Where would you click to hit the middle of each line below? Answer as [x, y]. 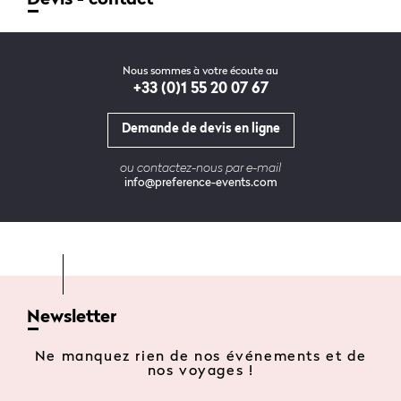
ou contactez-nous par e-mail [200, 168]
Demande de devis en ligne [200, 128]
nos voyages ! [200, 371]
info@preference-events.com [200, 183]
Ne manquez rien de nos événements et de [200, 357]
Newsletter [72, 317]
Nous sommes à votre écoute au [200, 71]
